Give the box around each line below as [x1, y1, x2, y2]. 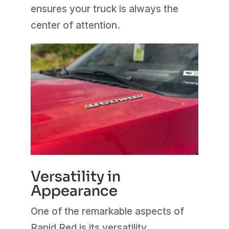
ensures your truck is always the [30, 3, 178, 15]
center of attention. [30, 19, 120, 31]
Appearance [30, 182, 118, 200]
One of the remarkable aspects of [30, 205, 184, 218]
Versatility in [30, 168, 121, 186]
